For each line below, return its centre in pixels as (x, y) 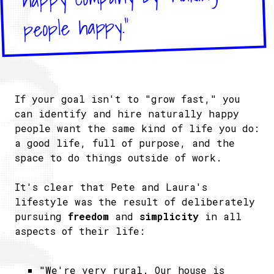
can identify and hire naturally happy (127, 113)
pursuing (41, 216)
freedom (91, 216)
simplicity (169, 216)
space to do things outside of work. (118, 157)
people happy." (76, 28)
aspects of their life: (80, 231)
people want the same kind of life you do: (137, 128)
